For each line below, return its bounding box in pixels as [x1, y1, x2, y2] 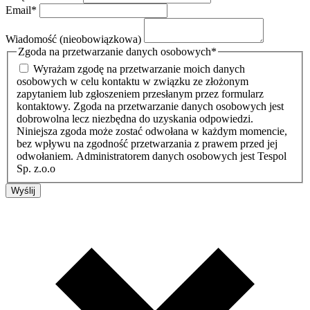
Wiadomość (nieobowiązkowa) [6, 33, 144, 45]
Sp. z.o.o [17, 163, 55, 175]
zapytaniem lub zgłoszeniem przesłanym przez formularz [17, 88, 264, 100]
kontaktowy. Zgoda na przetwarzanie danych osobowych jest [17, 100, 284, 113]
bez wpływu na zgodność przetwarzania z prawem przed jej [17, 138, 277, 150]
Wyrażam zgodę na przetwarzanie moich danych [33, 63, 245, 75]
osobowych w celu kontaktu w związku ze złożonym [17, 75, 248, 88]
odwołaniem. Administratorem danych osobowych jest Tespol [17, 150, 286, 163]
